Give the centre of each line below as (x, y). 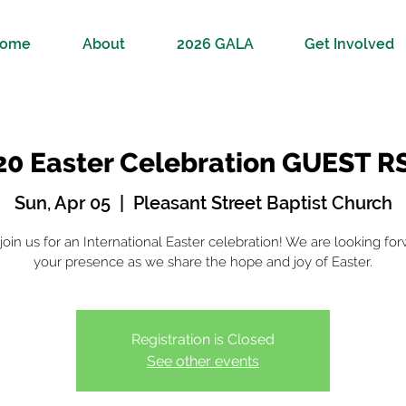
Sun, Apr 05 (62, 203)
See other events (203, 361)
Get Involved (349, 44)
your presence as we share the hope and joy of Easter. (203, 262)
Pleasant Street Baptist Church (262, 203)
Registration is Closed (203, 339)
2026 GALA (215, 44)
